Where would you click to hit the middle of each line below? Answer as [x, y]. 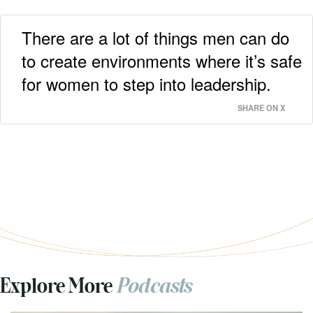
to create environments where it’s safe [162, 61]
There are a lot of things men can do [155, 38]
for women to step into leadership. [146, 84]
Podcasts [154, 288]
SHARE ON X [261, 108]
